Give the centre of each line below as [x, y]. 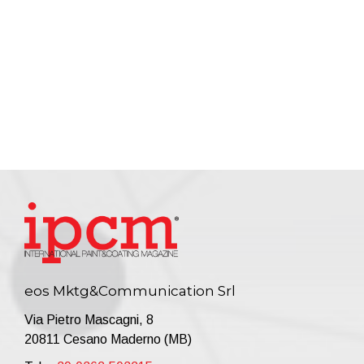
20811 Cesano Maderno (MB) [108, 339]
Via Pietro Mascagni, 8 [89, 319]
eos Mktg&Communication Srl [130, 290]
